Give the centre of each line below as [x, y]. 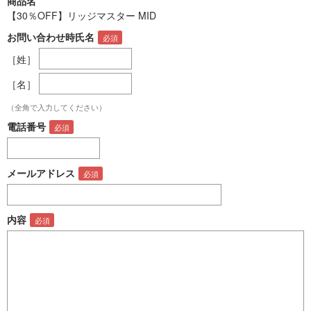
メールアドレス [41, 173]
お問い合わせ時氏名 [51, 37]
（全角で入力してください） [57, 107]
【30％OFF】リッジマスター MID [82, 15]
